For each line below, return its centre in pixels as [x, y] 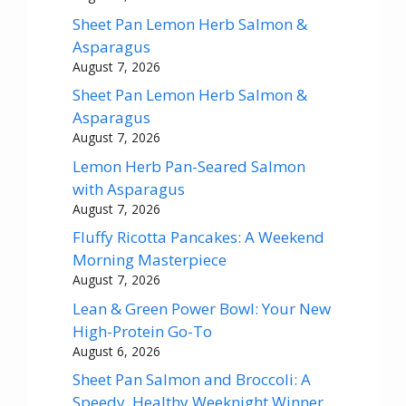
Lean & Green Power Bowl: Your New [202, 308]
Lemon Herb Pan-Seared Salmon [189, 166]
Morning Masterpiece [150, 260]
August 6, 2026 [116, 351]
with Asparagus [129, 188]
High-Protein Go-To [142, 331]
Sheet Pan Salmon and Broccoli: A [192, 379]
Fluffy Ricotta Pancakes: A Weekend [198, 237]
